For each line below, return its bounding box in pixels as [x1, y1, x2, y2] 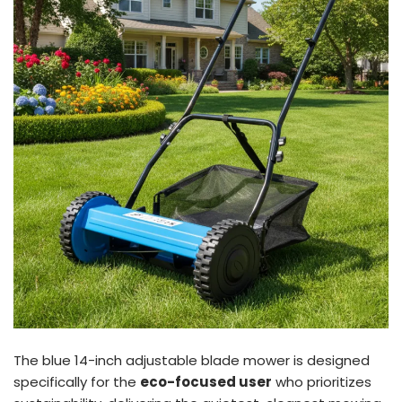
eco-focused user [140, 371, 272, 391]
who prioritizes [272, 371, 371, 391]
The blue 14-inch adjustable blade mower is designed [13, 350, 370, 370]
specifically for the [13, 371, 140, 391]
